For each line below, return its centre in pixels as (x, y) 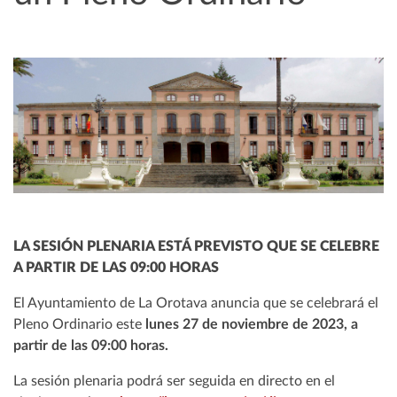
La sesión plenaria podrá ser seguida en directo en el (174, 381)
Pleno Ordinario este (78, 325)
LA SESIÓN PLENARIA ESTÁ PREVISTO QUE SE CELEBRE (196, 247)
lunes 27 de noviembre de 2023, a (250, 325)
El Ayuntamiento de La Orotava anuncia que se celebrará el (196, 304)
